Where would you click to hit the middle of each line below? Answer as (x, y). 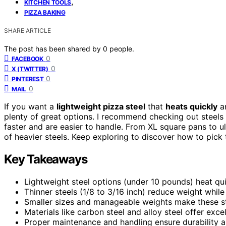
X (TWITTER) (30, 69)
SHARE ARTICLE (27, 30)
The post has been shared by (53, 48)
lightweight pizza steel (101, 106)
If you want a (30, 106)
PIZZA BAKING (45, 12)
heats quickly (191, 106)
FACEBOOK (27, 59)
